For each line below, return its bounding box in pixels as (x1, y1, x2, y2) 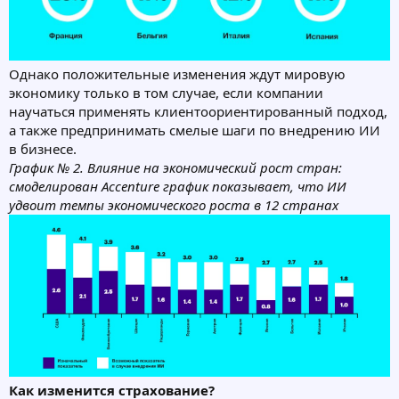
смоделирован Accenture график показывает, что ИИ (9, 177, 346, 196)
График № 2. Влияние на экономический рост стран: (9, 159, 342, 177)
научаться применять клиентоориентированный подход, (9, 102, 387, 121)
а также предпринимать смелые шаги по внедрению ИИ (9, 121, 380, 140)
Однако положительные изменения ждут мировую (9, 65, 346, 84)
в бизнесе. (9, 140, 77, 159)
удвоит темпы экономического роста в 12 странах (9, 196, 338, 215)
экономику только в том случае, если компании (9, 84, 323, 102)
